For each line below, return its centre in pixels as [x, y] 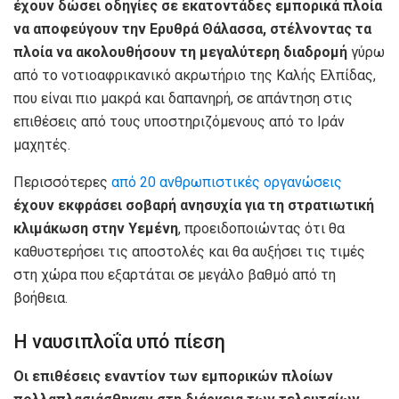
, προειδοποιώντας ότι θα [261, 228]
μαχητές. [42, 144]
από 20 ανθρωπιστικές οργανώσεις [227, 182]
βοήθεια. [41, 297]
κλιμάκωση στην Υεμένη [96, 228]
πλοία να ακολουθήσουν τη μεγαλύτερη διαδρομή [182, 52]
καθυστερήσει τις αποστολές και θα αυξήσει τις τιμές [189, 251]
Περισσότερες [62, 182]
